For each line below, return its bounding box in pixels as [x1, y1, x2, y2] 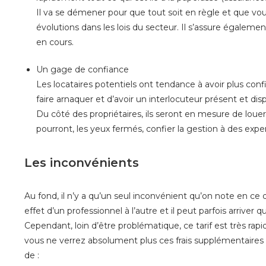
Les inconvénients [24, 155, 139, 170]
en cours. [36, 36, 74, 47]
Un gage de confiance [36, 64, 129, 75]
